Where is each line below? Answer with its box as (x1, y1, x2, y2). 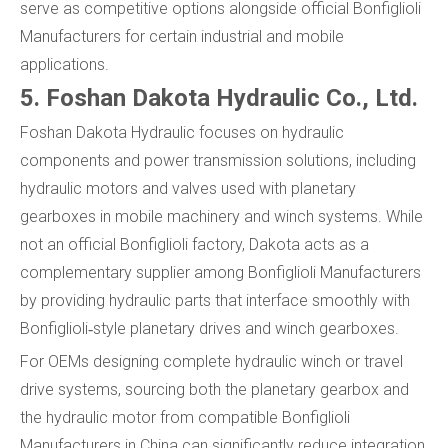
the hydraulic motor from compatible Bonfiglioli (20, 408, 350, 428)
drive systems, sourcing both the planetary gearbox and (20, 380, 409, 400)
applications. (20, 55, 109, 75)
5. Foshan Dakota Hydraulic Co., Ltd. (20, 84, 418, 113)
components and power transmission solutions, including (20, 151, 416, 171)
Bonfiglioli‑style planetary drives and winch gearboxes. (20, 319, 399, 339)
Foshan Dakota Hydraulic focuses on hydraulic (20, 123, 344, 143)
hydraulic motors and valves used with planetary (20, 179, 356, 199)
